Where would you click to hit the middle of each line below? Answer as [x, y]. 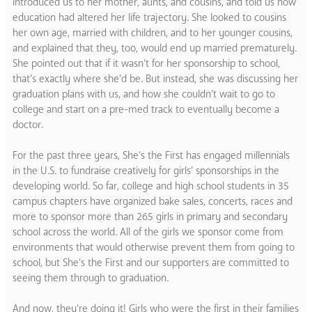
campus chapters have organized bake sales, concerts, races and [153, 201]
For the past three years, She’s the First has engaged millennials [151, 155]
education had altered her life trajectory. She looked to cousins [149, 17]
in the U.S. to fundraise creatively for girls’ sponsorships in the [146, 170]
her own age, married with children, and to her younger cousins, [153, 32]
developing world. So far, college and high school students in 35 [151, 186]
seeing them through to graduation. [91, 278]
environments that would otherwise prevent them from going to [154, 247]
